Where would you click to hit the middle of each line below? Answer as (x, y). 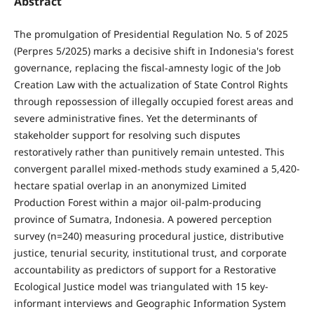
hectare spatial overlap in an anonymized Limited (130, 185)
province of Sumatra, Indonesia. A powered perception (143, 219)
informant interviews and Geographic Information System (150, 303)
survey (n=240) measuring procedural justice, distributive (149, 235)
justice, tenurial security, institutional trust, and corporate (150, 252)
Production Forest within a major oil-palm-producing (137, 202)
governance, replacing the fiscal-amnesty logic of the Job (147, 67)
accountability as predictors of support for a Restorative (145, 269)
